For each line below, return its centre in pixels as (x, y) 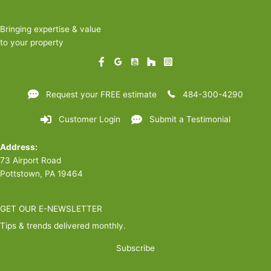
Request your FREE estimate (101, 94)
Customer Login (90, 119)
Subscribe (135, 248)
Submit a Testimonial (190, 119)
